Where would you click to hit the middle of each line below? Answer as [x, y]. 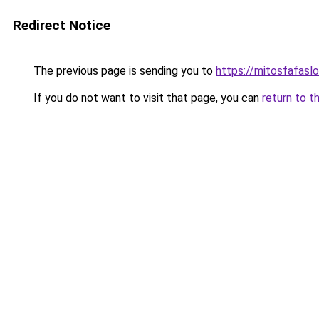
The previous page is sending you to [123, 71]
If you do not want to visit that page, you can [146, 98]
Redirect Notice [62, 25]
